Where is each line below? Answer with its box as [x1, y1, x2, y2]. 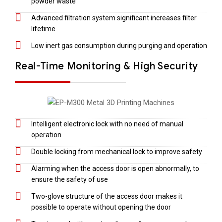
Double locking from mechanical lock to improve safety [31, 147, 202, 156]
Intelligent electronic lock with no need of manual [31, 119, 183, 128]
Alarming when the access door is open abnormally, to [31, 164, 199, 172]
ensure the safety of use [31, 175, 108, 183]
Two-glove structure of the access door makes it [31, 192, 182, 200]
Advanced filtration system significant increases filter [31, 13, 197, 22]
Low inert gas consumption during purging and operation [31, 41, 207, 50]
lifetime [31, 24, 55, 33]
